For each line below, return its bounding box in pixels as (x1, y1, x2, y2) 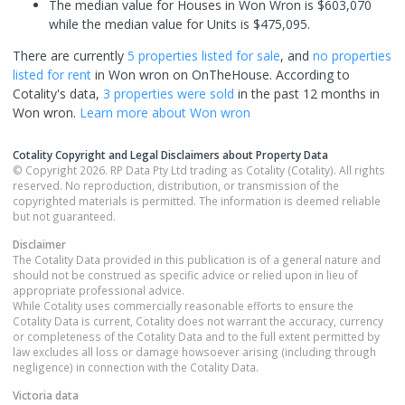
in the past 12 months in (234, 85, 380, 102)
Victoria (13, 388, 52, 402)
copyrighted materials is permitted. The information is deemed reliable (13, 193, 381, 208)
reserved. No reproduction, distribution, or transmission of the (13, 178, 339, 193)
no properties (313, 47, 391, 64)
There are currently (13, 47, 127, 64)
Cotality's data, (13, 85, 103, 102)
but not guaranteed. (13, 209, 116, 223)
